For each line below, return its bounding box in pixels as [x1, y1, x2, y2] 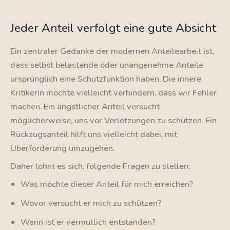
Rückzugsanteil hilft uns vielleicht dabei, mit [10, 128, 177, 140]
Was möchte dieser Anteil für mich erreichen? [21, 178, 193, 190]
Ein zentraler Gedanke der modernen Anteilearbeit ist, [10, 45, 214, 57]
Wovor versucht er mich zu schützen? [21, 197, 161, 209]
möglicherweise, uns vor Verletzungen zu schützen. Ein [10, 114, 217, 126]
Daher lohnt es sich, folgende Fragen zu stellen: [10, 160, 190, 172]
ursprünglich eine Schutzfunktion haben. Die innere [10, 72, 201, 85]
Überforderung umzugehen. [10, 142, 114, 154]
